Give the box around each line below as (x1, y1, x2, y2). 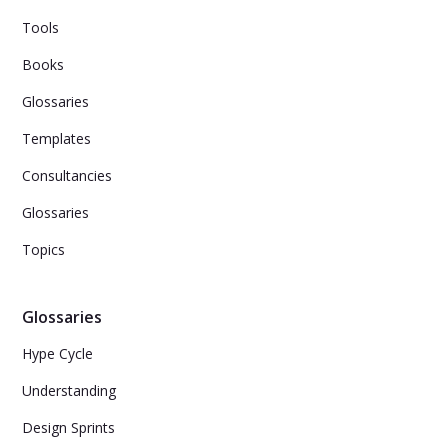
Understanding (22, 381, 117, 400)
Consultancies (22, 166, 113, 185)
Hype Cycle (22, 344, 94, 363)
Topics (22, 240, 66, 259)
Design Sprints (22, 418, 116, 437)
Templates (22, 129, 92, 148)
